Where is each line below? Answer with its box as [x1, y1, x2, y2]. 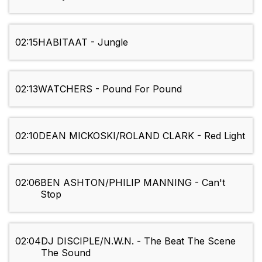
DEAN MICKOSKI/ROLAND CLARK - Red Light [39, 130, 245, 142]
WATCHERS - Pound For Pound [38, 83, 182, 95]
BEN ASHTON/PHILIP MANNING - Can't [40, 177, 225, 189]
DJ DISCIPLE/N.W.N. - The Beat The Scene [41, 235, 236, 247]
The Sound [41, 247, 91, 259]
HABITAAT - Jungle [38, 36, 128, 49]
